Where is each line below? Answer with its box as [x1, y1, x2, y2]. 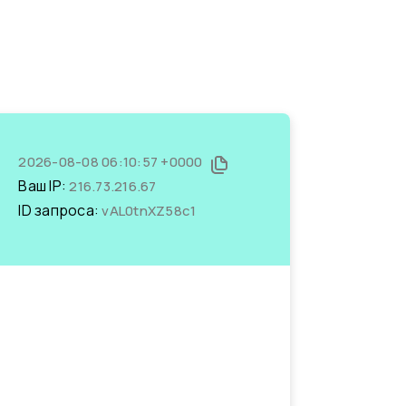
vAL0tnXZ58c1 [101, 201, 197, 220]
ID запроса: [18, 200, 102, 220]
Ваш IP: [18, 176, 70, 196]
